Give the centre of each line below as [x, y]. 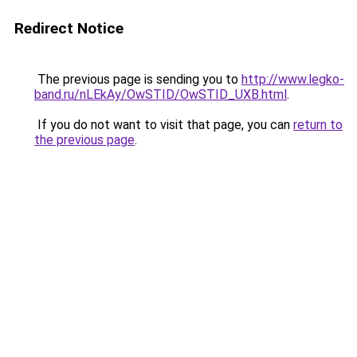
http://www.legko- [293, 79]
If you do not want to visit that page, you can [164, 125]
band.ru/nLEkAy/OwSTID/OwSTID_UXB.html [161, 94]
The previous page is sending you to [138, 79]
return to [318, 125]
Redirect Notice [69, 28]
